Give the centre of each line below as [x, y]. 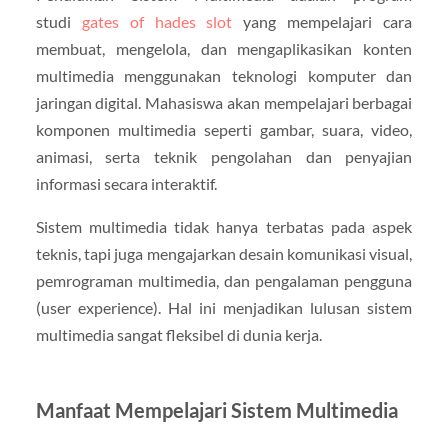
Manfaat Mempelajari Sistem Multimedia [216, 409]
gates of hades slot [157, 21]
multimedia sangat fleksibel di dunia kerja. [178, 334]
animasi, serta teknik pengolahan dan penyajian [224, 156]
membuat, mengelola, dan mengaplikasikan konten [224, 48]
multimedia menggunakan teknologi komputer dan [224, 75]
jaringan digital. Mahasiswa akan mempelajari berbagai [224, 102]
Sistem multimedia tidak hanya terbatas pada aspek [224, 226]
